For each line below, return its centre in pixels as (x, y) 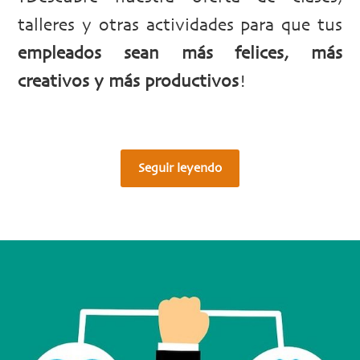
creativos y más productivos (128, 82)
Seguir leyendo (180, 168)
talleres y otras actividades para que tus (180, 25)
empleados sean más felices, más (180, 53)
